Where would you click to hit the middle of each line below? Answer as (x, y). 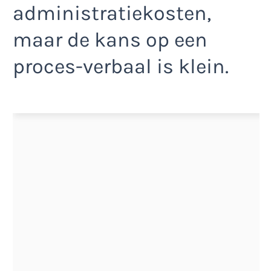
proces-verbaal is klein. (121, 67)
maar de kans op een (110, 40)
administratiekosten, (112, 14)
